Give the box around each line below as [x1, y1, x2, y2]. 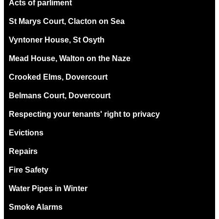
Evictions [9, 128, 44, 137]
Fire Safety [9, 165, 48, 174]
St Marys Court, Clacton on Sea [9, 17, 125, 25]
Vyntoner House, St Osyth [9, 35, 105, 44]
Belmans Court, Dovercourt [9, 91, 110, 100]
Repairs [9, 147, 38, 155]
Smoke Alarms [9, 202, 63, 211]
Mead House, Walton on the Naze [9, 54, 131, 63]
